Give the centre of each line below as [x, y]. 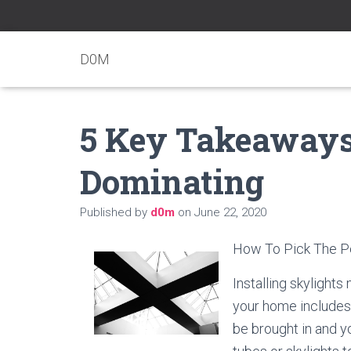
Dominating [172, 181]
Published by [115, 212]
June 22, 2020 [230, 212]
